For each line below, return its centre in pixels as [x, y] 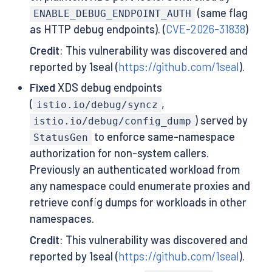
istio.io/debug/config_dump [112, 121]
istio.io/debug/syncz [97, 105]
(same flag [222, 13]
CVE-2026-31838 [205, 29]
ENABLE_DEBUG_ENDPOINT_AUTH [112, 14]
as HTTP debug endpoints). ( [97, 29]
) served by [222, 121]
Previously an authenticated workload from [134, 170]
